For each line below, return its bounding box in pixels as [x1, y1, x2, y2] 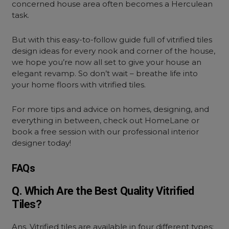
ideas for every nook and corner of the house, [37, 46, 216, 56]
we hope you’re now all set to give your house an [12, 57, 202, 67]
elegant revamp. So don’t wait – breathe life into [12, 68, 198, 78]
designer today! [12, 138, 72, 148]
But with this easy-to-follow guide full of [12, 35, 167, 44]
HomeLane [145, 116, 192, 125]
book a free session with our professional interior [12, 127, 199, 136]
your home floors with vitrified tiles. [12, 80, 148, 89]
